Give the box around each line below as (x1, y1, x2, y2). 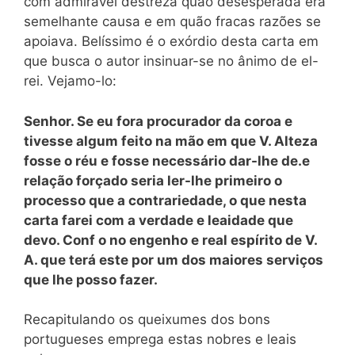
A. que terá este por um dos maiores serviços (24, 251, 323, 268)
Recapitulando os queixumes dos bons (24, 311, 270, 327)
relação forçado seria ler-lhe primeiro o (24, 172, 282, 189)
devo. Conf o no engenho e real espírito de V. (24, 231, 317, 248)
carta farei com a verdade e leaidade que (24, 212, 293, 228)
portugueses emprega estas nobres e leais (24, 331, 296, 347)
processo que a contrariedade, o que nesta (24, 192, 307, 208)
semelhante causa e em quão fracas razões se (24, 13, 321, 29)
